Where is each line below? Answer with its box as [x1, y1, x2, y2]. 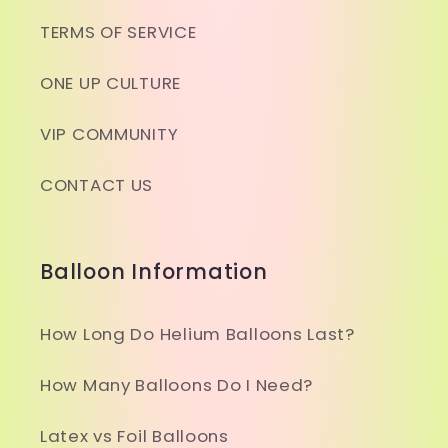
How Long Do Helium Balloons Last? [40, 322, 355, 347]
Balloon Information [40, 257, 268, 287]
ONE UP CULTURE [40, 71, 182, 96]
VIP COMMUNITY [40, 122, 179, 147]
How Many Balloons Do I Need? [40, 373, 314, 398]
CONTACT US [40, 173, 154, 198]
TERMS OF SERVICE [40, 20, 197, 45]
